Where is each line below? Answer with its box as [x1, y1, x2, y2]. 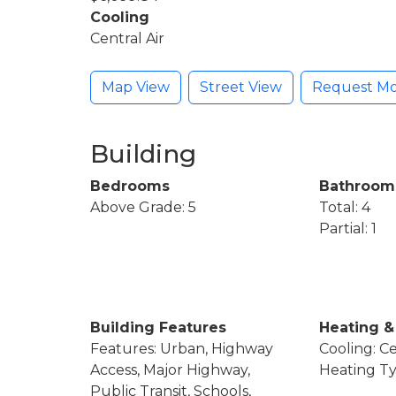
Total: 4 [318, 198, 370, 216]
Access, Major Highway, [90, 361, 250, 378]
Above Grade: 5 [90, 198, 196, 216]
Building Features [90, 318, 226, 336]
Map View [102, 78, 170, 95]
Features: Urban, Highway [90, 339, 273, 357]
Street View [200, 78, 282, 95]
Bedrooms [90, 177, 170, 194]
